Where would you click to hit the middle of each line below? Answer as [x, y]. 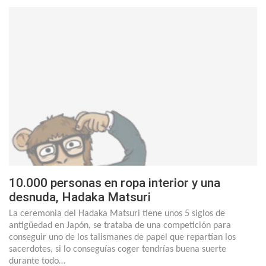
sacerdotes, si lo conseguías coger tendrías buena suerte [118, 250]
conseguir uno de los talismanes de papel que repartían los [122, 238]
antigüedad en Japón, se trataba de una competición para [120, 226]
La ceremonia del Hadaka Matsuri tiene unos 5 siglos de [117, 214]
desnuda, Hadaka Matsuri [80, 197]
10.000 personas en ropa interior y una [115, 183]
